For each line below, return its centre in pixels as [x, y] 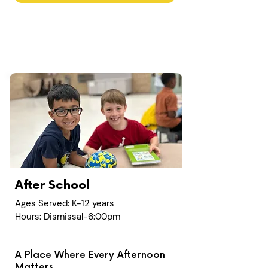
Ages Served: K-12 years [65, 203]
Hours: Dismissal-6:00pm [68, 217]
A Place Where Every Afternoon [90, 255]
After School [52, 185]
